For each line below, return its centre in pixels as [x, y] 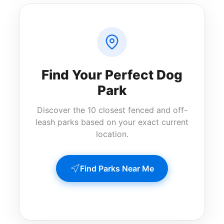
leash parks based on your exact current [112, 122]
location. [112, 134]
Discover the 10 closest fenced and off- [112, 110]
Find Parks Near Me [117, 168]
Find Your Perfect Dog [112, 74]
